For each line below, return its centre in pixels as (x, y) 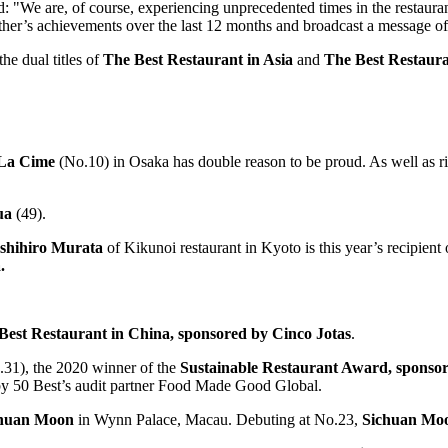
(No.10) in (92, 161)
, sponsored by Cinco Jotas (260, 333)
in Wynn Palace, (129, 419)
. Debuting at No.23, (295, 419)
